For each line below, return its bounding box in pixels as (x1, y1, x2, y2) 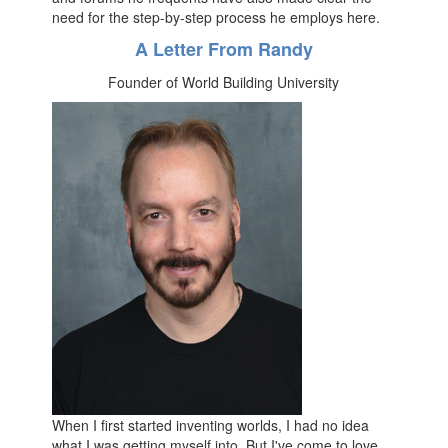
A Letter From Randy (134, 36, 313, 62)
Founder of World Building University (108, 72, 340, 92)
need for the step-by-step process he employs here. (52, 7, 381, 27)
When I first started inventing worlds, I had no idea (52, 415, 370, 435)
